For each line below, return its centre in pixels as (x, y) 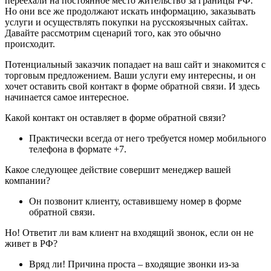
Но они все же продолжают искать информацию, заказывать (130, 11)
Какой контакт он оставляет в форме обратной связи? (116, 117)
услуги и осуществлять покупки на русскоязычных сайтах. (126, 22)
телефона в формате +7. (79, 149)
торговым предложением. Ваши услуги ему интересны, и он (130, 75)
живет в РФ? (31, 243)
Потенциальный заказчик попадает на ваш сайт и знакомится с (135, 64)
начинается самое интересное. (68, 97)
